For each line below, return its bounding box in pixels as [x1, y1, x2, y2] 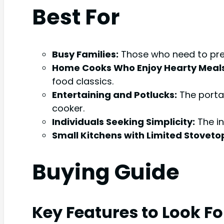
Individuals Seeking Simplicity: [52, 115, 195, 128]
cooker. [52, 101, 84, 114]
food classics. [52, 74, 113, 87]
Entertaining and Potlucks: [52, 88, 177, 101]
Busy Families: [52, 47, 118, 60]
